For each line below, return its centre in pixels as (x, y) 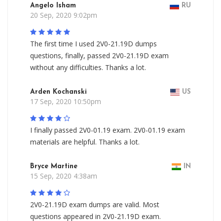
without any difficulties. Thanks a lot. (88, 67)
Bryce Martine (54, 166)
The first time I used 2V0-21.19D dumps (93, 44)
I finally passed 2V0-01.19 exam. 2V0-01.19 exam (108, 130)
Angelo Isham (53, 6)
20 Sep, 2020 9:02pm (64, 15)
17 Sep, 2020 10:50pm (66, 101)
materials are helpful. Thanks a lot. (85, 142)
